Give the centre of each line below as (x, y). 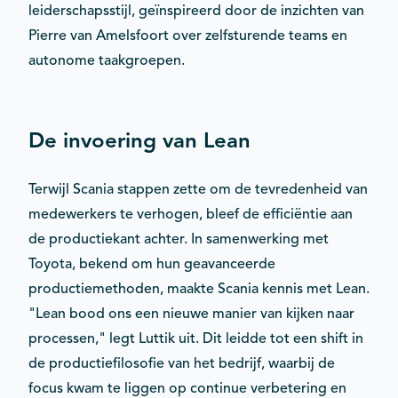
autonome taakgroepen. (107, 60)
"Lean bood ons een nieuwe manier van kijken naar (191, 313)
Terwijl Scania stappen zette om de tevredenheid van (198, 189)
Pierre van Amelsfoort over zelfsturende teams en (188, 35)
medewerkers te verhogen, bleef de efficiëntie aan (191, 214)
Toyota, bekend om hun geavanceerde (152, 263)
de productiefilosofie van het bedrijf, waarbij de (182, 363)
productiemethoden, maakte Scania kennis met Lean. (199, 288)
